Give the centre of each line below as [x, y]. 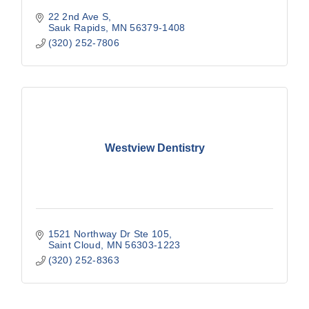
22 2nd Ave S [78, 17]
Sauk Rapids [77, 28]
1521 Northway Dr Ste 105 [108, 234]
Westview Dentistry [154, 148]
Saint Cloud [74, 245]
